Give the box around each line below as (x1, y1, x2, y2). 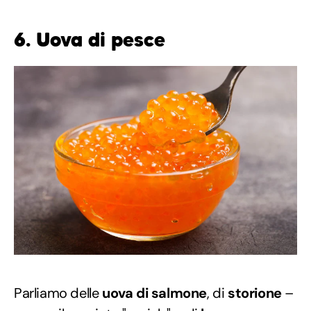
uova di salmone (102, 283, 207, 302)
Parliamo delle (14, 283, 102, 302)
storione (228, 283, 282, 302)
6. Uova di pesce (14, 27, 165, 52)
